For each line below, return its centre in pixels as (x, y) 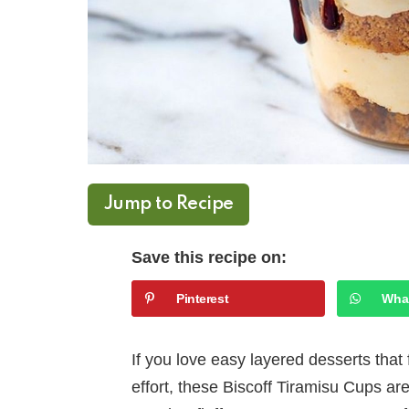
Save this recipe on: (209, 258)
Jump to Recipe (169, 205)
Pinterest (203, 299)
